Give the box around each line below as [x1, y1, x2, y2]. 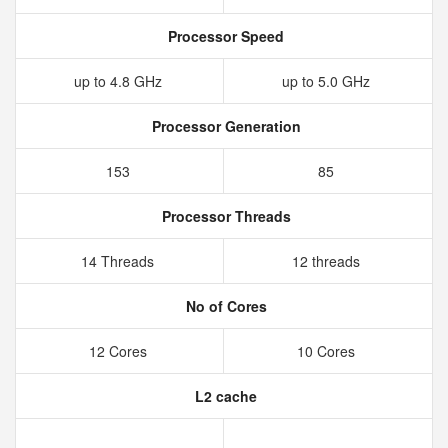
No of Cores [181, 296, 267, 316]
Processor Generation [147, 116, 301, 136]
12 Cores [88, 341, 151, 361]
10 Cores [297, 341, 359, 361]
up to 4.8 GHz [73, 71, 166, 91]
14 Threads [81, 251, 158, 271]
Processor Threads [157, 206, 291, 226]
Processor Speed [164, 26, 284, 46]
